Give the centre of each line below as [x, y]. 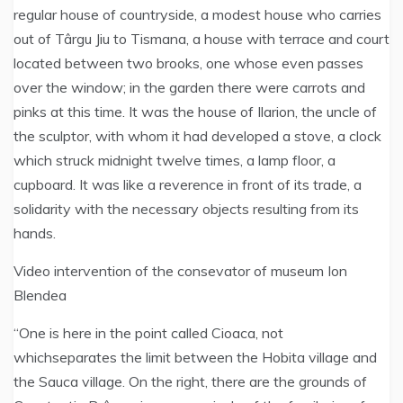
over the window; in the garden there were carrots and [189, 87]
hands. [35, 233]
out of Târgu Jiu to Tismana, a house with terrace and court [201, 39]
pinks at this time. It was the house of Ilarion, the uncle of [195, 112]
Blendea [40, 295]
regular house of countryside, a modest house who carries [197, 14]
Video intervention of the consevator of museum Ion [180, 271]
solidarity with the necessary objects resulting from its [186, 209]
